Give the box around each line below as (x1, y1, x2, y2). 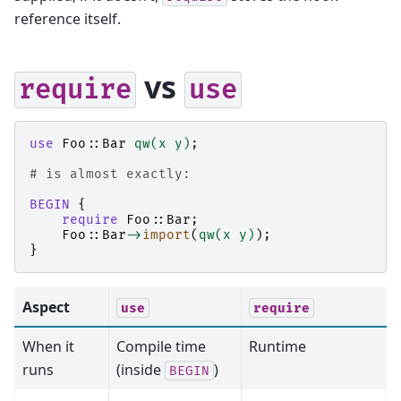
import (142, 226, 191, 243)
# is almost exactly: (30, 166, 191, 182)
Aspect (22, 296, 70, 317)
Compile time (116, 336, 206, 356)
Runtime (249, 336, 306, 356)
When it (22, 336, 74, 356)
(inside (116, 359, 165, 380)
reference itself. (14, 8, 121, 29)
